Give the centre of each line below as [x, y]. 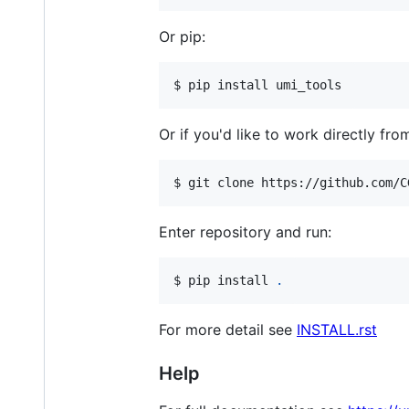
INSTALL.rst [337, 330]
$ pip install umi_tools [257, 85]
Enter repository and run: [245, 232]
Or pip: [182, 37]
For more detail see [228, 330]
